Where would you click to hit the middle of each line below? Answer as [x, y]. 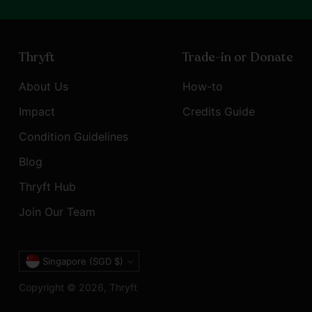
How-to [202, 87]
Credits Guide [218, 112]
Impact [37, 112]
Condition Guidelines [73, 137]
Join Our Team [57, 212]
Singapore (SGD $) [118, 262]
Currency [54, 263]
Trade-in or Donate [237, 57]
